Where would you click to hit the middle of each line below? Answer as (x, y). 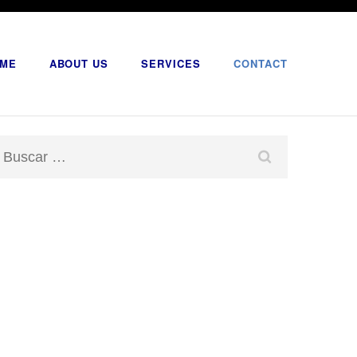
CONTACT (261, 63)
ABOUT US (79, 63)
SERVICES (171, 63)
